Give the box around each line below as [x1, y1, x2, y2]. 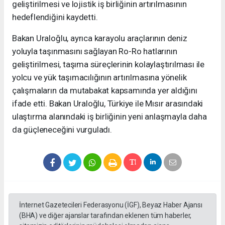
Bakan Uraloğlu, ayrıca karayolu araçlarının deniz [12, 33, 187, 44]
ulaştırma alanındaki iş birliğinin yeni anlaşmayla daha [12, 111, 207, 122]
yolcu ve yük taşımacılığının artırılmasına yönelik [12, 72, 187, 83]
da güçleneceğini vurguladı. [12, 125, 112, 135]
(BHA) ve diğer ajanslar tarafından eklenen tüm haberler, [19, 211, 192, 220]
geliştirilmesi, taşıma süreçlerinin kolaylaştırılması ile [12, 59, 205, 70]
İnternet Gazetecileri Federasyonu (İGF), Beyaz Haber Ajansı [19, 201, 202, 209]
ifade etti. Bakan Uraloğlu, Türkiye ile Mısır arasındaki [12, 98, 203, 109]
